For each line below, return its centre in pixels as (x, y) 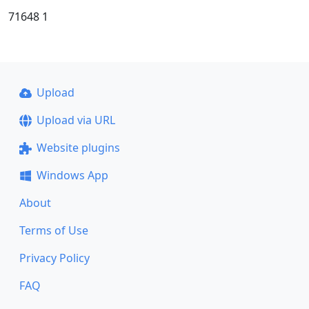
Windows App (72, 175)
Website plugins (78, 148)
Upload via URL (76, 120)
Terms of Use (54, 230)
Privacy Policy (54, 258)
